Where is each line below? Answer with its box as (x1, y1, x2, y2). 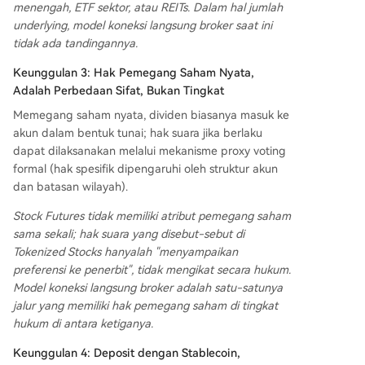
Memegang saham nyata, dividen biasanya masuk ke (13, 108, 289, 122)
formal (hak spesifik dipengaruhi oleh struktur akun (13, 162, 278, 176)
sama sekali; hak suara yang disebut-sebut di (13, 227, 244, 241)
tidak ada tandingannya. (13, 37, 138, 51)
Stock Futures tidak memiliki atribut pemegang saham (13, 209, 291, 223)
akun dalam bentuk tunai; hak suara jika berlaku (13, 126, 262, 140)
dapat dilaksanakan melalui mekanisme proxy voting (13, 144, 286, 158)
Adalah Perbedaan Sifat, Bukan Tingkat (13, 84, 224, 98)
